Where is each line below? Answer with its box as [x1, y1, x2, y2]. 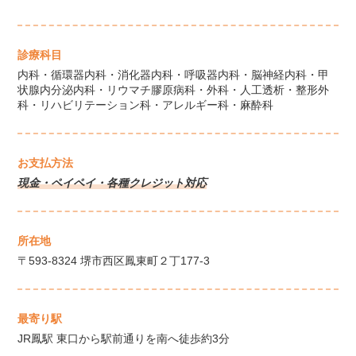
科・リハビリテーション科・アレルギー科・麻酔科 [17, 98, 274, 111]
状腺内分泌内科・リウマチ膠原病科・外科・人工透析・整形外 [17, 83, 330, 96]
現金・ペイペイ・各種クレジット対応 [17, 176, 207, 189]
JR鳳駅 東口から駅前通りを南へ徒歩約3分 [17, 331, 230, 345]
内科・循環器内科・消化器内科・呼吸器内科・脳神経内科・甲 [17, 68, 330, 81]
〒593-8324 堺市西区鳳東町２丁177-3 [17, 253, 211, 267]
